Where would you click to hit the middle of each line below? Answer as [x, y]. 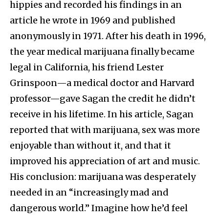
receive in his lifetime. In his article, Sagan [102, 114]
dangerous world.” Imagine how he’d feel [99, 208]
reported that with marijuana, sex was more [105, 130]
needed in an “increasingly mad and [89, 193]
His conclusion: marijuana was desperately [103, 177]
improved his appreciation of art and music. [105, 161]
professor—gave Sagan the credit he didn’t [103, 99]
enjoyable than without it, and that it [90, 146]
